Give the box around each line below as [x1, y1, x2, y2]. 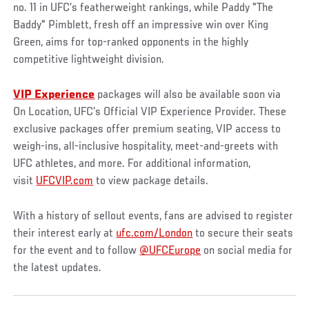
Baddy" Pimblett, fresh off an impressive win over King [13, 19, 269, 32]
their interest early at [13, 227, 117, 240]
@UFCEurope [139, 244, 201, 257]
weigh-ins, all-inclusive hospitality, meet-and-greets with [13, 140, 279, 153]
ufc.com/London [116, 227, 193, 240]
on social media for [201, 244, 293, 257]
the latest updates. [13, 261, 102, 275]
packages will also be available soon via [94, 88, 281, 101]
